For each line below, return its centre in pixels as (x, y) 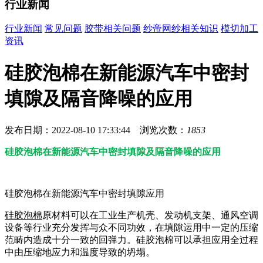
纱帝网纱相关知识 (181, 29)
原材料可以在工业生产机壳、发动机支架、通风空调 (150, 215)
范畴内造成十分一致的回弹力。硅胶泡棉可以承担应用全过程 (131, 240)
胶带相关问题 (113, 29)
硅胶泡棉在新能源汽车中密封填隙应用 (85, 194)
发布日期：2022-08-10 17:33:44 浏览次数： (96, 130)
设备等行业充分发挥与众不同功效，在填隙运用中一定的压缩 (131, 228)
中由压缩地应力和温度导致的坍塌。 (80, 252)
